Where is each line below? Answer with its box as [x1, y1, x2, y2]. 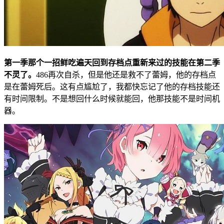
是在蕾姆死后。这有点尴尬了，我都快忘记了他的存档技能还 [4, 82, 220, 91]
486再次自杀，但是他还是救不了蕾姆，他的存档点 [36, 70, 216, 79]
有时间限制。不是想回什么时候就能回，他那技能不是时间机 [4, 94, 220, 103]
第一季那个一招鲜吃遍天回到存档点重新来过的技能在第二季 [4, 58, 220, 67]
